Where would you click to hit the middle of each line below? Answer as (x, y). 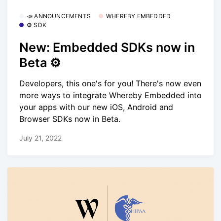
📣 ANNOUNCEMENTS (59, 16)
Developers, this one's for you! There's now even (110, 84)
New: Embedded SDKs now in (107, 47)
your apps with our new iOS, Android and (96, 107)
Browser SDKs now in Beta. (70, 119)
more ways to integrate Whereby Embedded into (110, 95)
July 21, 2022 (40, 138)
